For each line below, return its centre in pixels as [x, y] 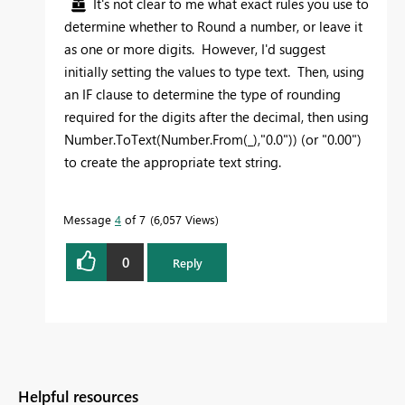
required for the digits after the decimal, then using [217, 117]
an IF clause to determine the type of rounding [202, 94]
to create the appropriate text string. [173, 162]
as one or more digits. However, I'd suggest [195, 49]
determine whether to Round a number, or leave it [213, 27]
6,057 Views [184, 220]
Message [89, 220]
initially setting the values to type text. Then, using [214, 72]
